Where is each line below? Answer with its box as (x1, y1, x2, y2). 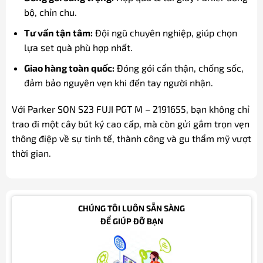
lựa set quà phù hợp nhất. (23, 41, 133, 53)
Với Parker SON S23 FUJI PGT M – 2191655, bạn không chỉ (11, 103, 249, 115)
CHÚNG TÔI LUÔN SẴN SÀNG (78, 203, 185, 213)
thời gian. (11, 147, 51, 159)
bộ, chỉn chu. (23, 6, 77, 18)
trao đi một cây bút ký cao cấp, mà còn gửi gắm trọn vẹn (11, 118, 249, 130)
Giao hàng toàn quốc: (23, 62, 114, 73)
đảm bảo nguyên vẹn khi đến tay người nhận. (23, 76, 213, 88)
